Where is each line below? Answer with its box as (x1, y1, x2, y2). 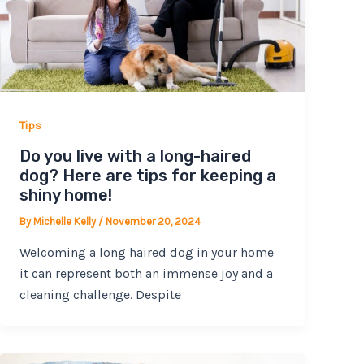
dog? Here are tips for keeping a (19, 166, 277, 186)
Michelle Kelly (33, 215, 99, 228)
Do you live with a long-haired (19, 146, 252, 167)
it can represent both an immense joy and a (19, 265, 274, 281)
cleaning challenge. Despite (19, 286, 182, 302)
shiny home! (19, 185, 113, 206)
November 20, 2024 (106, 215, 201, 228)
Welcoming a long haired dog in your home (19, 244, 275, 260)
